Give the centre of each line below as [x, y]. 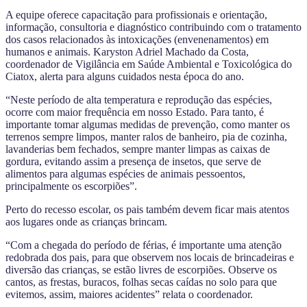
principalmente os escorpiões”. [71, 186]
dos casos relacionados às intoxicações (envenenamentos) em [137, 39]
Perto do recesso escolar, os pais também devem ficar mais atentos [147, 209]
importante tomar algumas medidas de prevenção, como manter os [148, 124]
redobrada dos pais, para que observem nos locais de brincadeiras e [150, 257]
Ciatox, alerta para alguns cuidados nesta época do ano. [125, 76]
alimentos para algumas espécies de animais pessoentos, [125, 173]
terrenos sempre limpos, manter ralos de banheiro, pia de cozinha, [146, 136]
